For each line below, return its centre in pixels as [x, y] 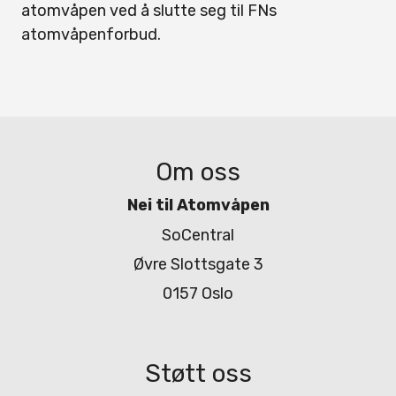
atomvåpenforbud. [91, 34]
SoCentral [198, 235]
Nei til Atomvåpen [198, 206]
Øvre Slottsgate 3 [198, 264]
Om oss [198, 172]
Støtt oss [198, 373]
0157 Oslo [198, 294]
